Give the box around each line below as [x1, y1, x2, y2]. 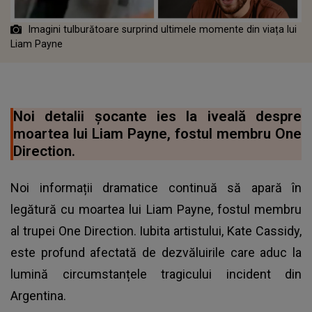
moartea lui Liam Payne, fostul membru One [13, 125, 302, 142]
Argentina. [10, 288, 66, 303]
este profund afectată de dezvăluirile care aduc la [10, 244, 302, 260]
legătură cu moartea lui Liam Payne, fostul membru [10, 201, 302, 217]
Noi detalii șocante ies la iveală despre [13, 107, 302, 125]
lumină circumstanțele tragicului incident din [10, 266, 302, 281]
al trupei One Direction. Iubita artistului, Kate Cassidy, [10, 223, 302, 238]
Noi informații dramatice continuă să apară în [10, 180, 302, 195]
